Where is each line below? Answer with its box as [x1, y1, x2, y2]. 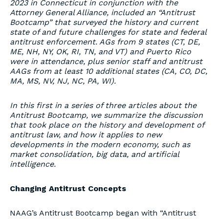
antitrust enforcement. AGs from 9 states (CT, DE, [10, 37, 200, 46]
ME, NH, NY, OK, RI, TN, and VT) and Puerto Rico [10, 47, 191, 56]
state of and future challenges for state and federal [10, 27, 206, 37]
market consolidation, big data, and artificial [10, 150, 179, 159]
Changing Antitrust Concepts [10, 184, 126, 193]
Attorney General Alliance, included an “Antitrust [10, 8, 195, 17]
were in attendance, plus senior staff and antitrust [10, 57, 202, 66]
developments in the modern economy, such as [10, 140, 190, 149]
